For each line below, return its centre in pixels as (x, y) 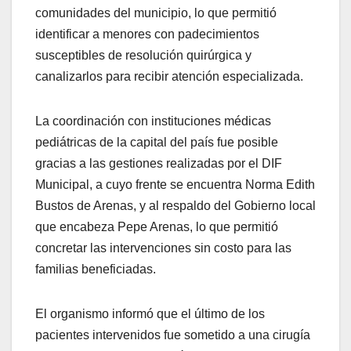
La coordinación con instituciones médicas (153, 121)
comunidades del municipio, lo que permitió (156, 13)
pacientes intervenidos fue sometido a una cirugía (173, 335)
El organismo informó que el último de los (150, 314)
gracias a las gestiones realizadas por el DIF (159, 164)
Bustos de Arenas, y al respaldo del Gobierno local (175, 206)
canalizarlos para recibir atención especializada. (169, 77)
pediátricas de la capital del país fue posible (157, 143)
